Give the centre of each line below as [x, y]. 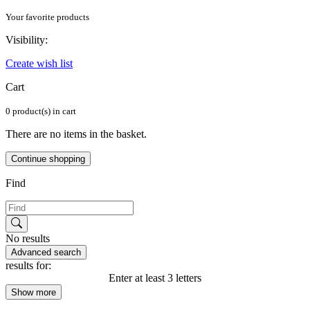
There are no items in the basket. [76, 134]
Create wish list [39, 63]
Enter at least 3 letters [155, 277]
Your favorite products [47, 17]
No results [28, 238]
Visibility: [27, 39]
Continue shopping [48, 158]
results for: [28, 265]
